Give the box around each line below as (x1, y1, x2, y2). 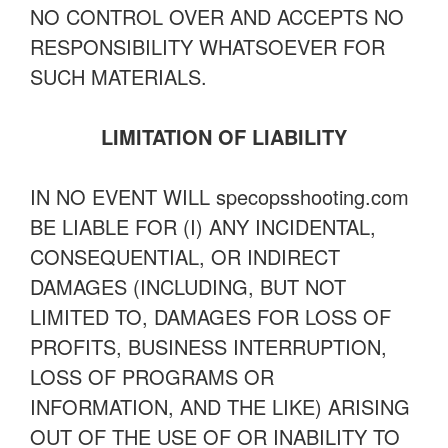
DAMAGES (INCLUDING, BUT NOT (30, 272, 346, 301)
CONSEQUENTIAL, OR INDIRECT (30, 242, 340, 271)
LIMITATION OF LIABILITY (101, 122, 347, 151)
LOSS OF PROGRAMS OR (30, 362, 274, 391)
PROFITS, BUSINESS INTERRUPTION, (30, 332, 387, 361)
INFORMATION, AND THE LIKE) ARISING (30, 392, 410, 421)
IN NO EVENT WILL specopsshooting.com (30, 182, 409, 211)
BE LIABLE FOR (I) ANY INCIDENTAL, (30, 212, 376, 241)
